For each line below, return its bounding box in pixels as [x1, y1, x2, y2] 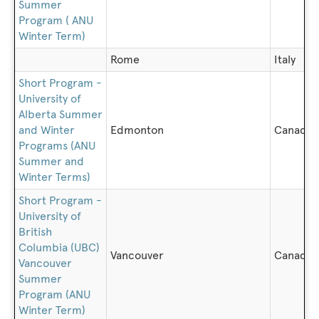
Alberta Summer [19, 108, 103, 121]
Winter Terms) [19, 170, 90, 184]
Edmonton [110, 123, 164, 137]
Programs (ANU [19, 139, 95, 152]
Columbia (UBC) [19, 241, 100, 254]
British [19, 225, 52, 239]
